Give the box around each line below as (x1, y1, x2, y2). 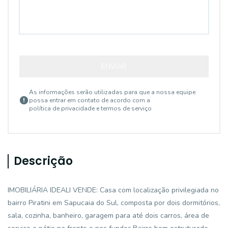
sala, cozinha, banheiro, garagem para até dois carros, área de (8, 211, 209, 220)
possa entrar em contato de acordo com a (29, 96, 150, 104)
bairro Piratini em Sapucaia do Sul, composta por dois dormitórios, (8, 198, 220, 208)
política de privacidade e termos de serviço (29, 104, 152, 112)
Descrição (14, 153, 73, 169)
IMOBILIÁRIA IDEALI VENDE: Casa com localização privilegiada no (8, 185, 219, 195)
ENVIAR (101, 62, 127, 71)
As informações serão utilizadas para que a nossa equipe (29, 88, 195, 96)
